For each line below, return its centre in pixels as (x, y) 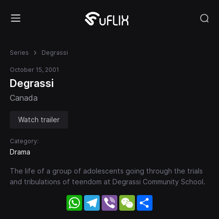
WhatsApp (101, 199)
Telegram (116, 199)
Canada (24, 98)
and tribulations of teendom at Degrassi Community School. (108, 181)
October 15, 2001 (34, 69)
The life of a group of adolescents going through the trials (106, 171)
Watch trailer (39, 119)
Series (19, 52)
